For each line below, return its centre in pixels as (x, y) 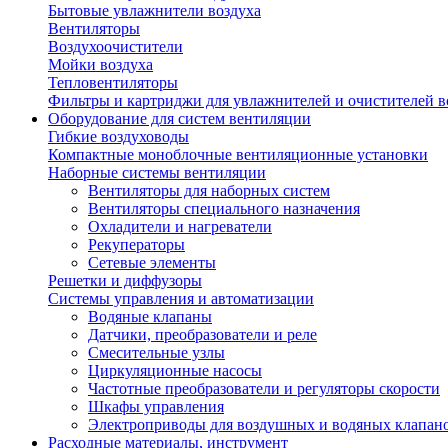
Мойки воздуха (100, 64)
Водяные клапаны (150, 316)
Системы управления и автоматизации (181, 298)
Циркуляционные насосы (175, 370)
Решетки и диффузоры (125, 280)
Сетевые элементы (152, 262)
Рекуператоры (136, 244)
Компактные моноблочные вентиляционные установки (238, 154)
